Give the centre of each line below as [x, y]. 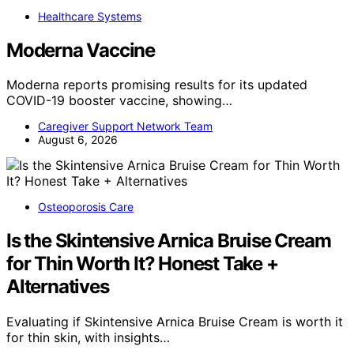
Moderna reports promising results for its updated [157, 85]
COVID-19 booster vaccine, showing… [119, 101]
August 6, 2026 [78, 140]
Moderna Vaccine [81, 50]
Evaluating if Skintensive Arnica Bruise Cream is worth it [175, 322]
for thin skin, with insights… [88, 338]
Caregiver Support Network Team [125, 126]
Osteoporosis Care [86, 207]
